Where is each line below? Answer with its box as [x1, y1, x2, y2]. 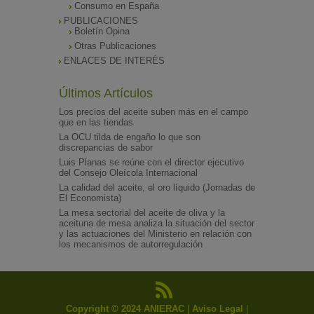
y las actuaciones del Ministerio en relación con [59, 228, 252, 240]
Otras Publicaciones [71, 41, 156, 52]
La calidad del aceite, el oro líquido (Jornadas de [59, 182, 255, 193]
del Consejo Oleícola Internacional [59, 168, 198, 179]
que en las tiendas [59, 117, 133, 128]
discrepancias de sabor [59, 142, 153, 153]
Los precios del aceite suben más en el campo [59, 107, 248, 118]
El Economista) [59, 193, 121, 204]
